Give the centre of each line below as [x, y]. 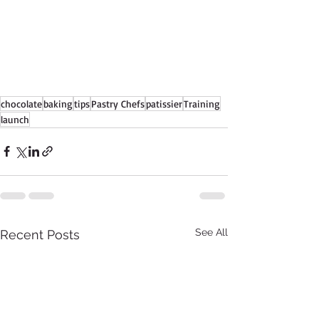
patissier [164, 103]
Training [202, 103]
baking [58, 103]
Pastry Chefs [118, 103]
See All [211, 232]
